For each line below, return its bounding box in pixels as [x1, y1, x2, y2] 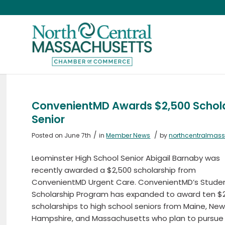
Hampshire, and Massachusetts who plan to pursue [32, 212, 224, 223]
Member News [106, 131, 151, 140]
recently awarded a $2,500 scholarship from [32, 164, 196, 175]
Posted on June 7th [32, 131, 91, 140]
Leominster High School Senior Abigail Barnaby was [32, 152, 220, 163]
